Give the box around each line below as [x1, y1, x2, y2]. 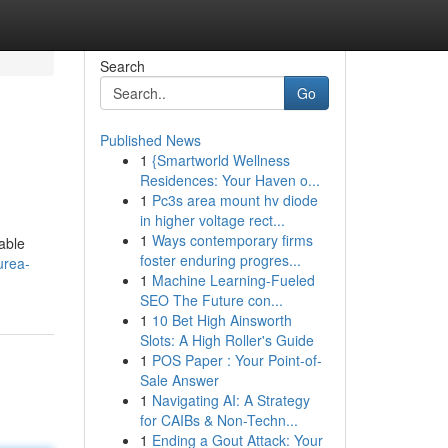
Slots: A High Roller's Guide [139, 330, 314, 350]
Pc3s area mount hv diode [151, 190, 318, 210]
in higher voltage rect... [139, 210, 285, 230]
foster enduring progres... [139, 250, 301, 270]
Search [99, 56, 145, 76]
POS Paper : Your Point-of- [151, 350, 322, 370]
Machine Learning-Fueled [151, 270, 315, 290]
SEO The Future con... [139, 290, 283, 310]
